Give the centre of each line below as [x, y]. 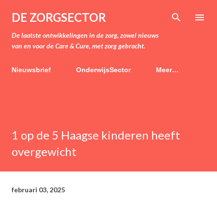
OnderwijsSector [103, 70]
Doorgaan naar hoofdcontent [108, 12]
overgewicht [44, 151]
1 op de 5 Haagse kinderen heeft [96, 135]
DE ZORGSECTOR [59, 17]
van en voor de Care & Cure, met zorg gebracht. [78, 46]
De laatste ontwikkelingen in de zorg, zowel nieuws [85, 35]
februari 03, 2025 [38, 189]
